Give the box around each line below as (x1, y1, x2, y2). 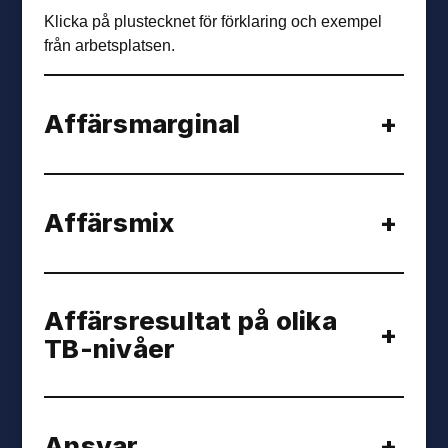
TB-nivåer (44, 332, 176, 364)
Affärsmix (44, 207, 175, 239)
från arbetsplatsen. (44, 36, 176, 55)
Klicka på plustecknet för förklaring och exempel (44, 12, 383, 31)
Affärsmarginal (44, 108, 241, 140)
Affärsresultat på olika (44, 304, 337, 336)
